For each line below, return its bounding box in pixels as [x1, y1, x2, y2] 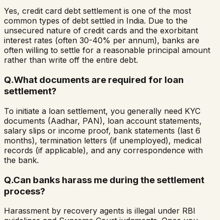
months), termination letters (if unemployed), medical [4, 135, 201, 145]
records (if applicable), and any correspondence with [4, 145, 203, 155]
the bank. [4, 155, 39, 165]
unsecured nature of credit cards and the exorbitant [4, 26, 198, 36]
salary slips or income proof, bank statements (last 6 [4, 125, 200, 136]
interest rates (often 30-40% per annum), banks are [4, 35, 199, 46]
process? [4, 185, 45, 197]
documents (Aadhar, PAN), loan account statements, [4, 115, 202, 126]
